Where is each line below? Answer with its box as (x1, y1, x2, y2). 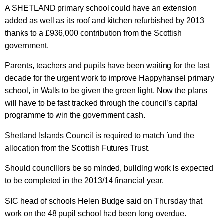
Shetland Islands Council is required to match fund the (5, 131, 194, 140)
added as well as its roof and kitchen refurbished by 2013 (5, 16, 204, 25)
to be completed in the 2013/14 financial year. (5, 176, 164, 185)
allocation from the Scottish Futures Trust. (5, 143, 150, 152)
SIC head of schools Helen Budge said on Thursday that (5, 196, 202, 205)
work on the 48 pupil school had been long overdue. (5, 209, 186, 218)
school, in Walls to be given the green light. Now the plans (5, 86, 207, 95)
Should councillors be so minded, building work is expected (5, 164, 213, 172)
